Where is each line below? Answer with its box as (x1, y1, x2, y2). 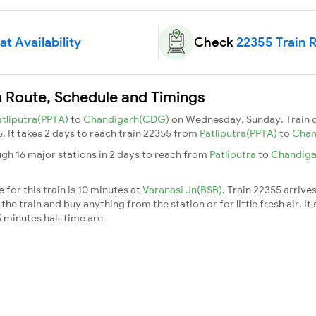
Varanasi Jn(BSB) (142, 183, 222, 196)
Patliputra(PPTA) (200, 126, 279, 140)
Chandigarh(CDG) (83, 112, 171, 126)
